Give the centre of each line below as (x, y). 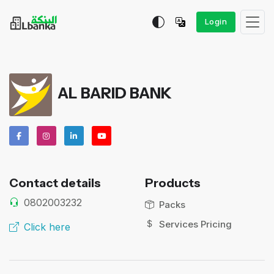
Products (172, 183)
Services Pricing (195, 224)
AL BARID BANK (115, 93)
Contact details (55, 183)
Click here (47, 227)
